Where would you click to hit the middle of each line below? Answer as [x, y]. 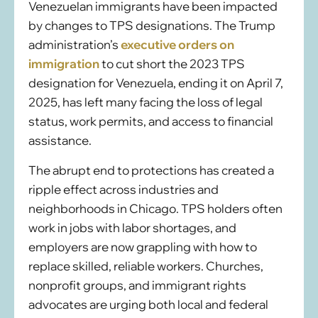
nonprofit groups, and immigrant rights [137, 285]
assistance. [60, 140]
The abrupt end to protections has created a [151, 170]
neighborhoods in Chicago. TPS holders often [155, 208]
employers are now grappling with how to [143, 246]
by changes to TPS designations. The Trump [152, 25]
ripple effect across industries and [124, 189]
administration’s [75, 44]
